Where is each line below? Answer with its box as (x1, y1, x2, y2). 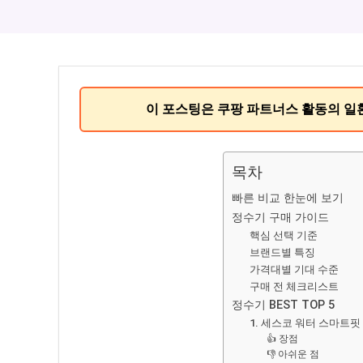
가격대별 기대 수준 (250, 263, 340, 275)
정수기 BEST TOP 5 (231, 297, 335, 312)
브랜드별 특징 (250, 246, 316, 258)
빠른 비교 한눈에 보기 (231, 190, 344, 205)
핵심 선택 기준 (250, 228, 318, 241)
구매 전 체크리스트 (250, 280, 340, 293)
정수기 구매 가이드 (231, 210, 329, 224)
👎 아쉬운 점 (266, 348, 319, 360)
